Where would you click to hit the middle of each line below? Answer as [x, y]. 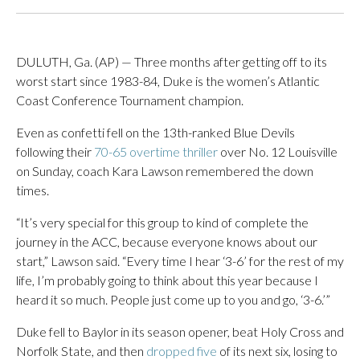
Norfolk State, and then [81, 350]
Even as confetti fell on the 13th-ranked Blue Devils [155, 132]
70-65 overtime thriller [156, 151]
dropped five [182, 350]
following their [55, 151]
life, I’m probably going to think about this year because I [167, 280]
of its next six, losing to [277, 350]
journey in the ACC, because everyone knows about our [167, 241]
